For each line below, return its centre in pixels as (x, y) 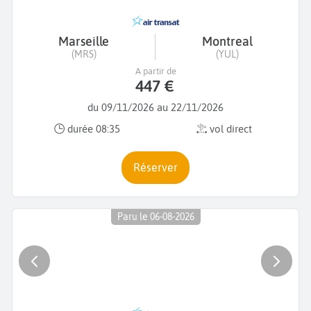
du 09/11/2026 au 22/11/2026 (155, 107)
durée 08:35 (92, 129)
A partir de (155, 71)
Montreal (227, 41)
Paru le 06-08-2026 (155, 217)
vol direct (229, 129)
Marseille (84, 41)
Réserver (159, 167)
